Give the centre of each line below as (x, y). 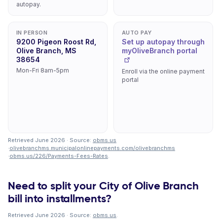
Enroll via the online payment (163, 71)
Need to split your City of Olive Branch (103, 186)
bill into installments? (60, 199)
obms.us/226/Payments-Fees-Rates (59, 156)
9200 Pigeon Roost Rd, (56, 42)
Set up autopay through (163, 42)
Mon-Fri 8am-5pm (43, 70)
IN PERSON (32, 33)
